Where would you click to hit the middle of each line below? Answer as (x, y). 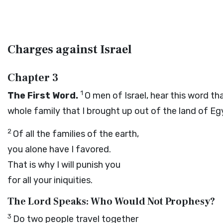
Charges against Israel (70, 50)
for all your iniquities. (50, 180)
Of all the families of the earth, (76, 134)
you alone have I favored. (59, 149)
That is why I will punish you (64, 165)
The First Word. (43, 96)
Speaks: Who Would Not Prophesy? (133, 202)
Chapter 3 (33, 78)
